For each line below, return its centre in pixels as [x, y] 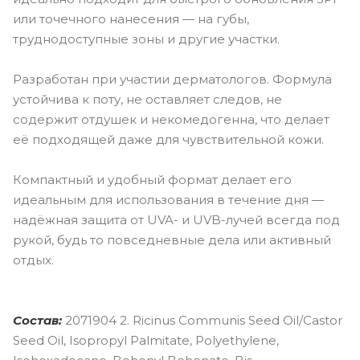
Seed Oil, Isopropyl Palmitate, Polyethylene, [146, 340]
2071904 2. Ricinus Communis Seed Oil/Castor [204, 320]
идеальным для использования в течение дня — [168, 199]
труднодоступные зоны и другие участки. [146, 39]
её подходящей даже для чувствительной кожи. [168, 139]
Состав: [39, 320]
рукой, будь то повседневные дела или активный [172, 239]
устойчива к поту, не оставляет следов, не [147, 99]
